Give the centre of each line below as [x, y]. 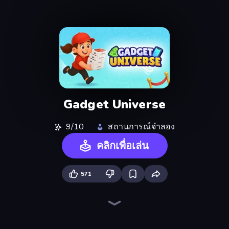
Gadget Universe [114, 104]
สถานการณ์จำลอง [142, 127]
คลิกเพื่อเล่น [123, 146]
